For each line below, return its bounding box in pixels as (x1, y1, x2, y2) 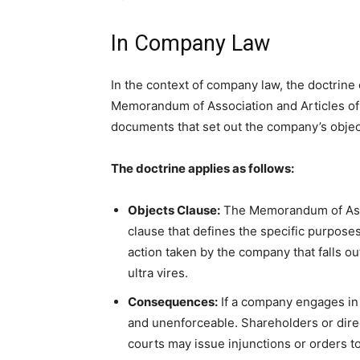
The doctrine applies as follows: (111, 161, 294, 176)
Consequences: (128, 294, 218, 309)
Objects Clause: (128, 202, 220, 218)
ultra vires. (128, 265, 188, 280)
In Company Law (111, 31, 270, 56)
